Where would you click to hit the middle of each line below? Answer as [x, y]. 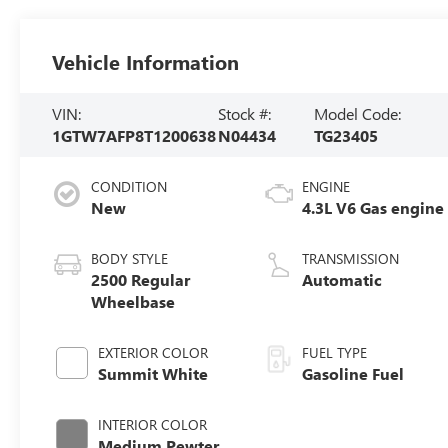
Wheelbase [133, 301]
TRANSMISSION [351, 258]
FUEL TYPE [335, 352]
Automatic [342, 279]
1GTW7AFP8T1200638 [134, 135]
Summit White [153, 373]
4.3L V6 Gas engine [373, 207]
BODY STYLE [130, 258]
